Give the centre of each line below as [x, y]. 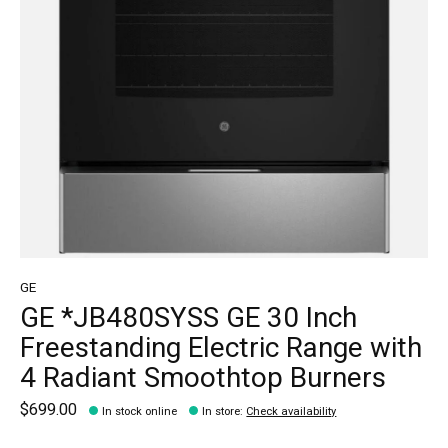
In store [221, 411]
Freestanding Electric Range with [221, 349]
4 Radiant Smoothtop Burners [203, 379]
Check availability [291, 411]
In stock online [140, 411]
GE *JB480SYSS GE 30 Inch [188, 319]
